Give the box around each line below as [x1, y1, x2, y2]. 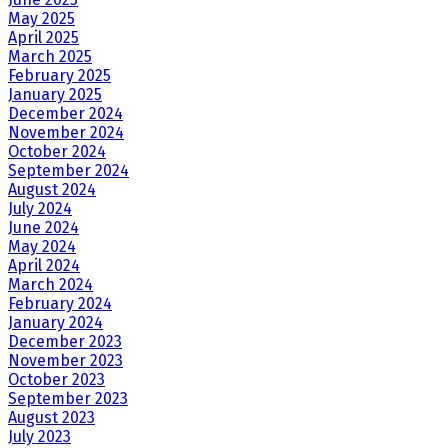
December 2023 [8, 332, 122, 352]
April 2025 [8, 28, 79, 48]
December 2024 [8, 104, 123, 124]
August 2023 [8, 408, 95, 428]
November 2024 [8, 123, 124, 143]
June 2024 [8, 218, 79, 238]
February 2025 [8, 66, 111, 86]
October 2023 [8, 370, 105, 390]
